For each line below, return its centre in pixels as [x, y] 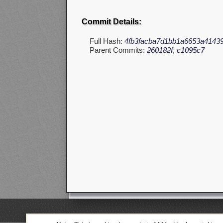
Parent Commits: [118, 50]
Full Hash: [107, 41]
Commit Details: [111, 22]
